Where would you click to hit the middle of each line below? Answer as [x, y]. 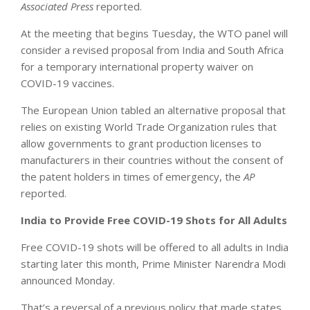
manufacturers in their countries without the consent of [152, 159]
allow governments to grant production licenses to [141, 143]
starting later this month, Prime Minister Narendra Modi [153, 263]
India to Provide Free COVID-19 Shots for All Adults [154, 220]
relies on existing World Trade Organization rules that [149, 126]
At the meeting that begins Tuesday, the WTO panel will [154, 33]
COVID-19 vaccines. [67, 83]
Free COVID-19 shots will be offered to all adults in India [155, 247]
